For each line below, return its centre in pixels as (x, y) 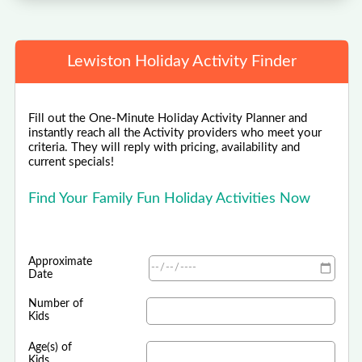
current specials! (72, 162)
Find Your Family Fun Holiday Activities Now (170, 198)
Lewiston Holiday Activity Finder (182, 61)
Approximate (61, 261)
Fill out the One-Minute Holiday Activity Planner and (168, 118)
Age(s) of (51, 347)
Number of (56, 303)
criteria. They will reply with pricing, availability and (164, 147)
